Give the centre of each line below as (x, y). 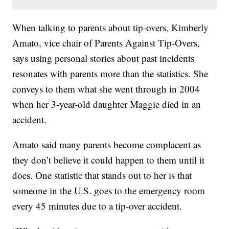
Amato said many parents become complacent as (107, 145)
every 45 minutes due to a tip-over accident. (97, 206)
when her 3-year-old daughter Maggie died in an (107, 104)
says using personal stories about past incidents (104, 58)
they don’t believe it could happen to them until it (109, 160)
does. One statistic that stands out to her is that (102, 175)
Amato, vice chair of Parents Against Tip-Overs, (106, 43)
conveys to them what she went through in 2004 (106, 89)
